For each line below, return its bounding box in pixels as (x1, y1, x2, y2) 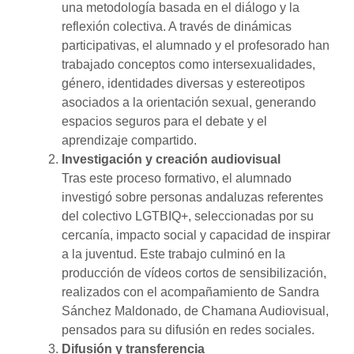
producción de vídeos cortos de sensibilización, (62, 266, 326, 280)
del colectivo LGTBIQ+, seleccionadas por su (62, 209, 314, 223)
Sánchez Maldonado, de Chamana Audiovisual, (62, 304, 329, 318)
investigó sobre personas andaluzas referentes (62, 190, 323, 204)
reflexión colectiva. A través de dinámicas (62, 20, 292, 33)
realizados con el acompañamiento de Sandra (62, 285, 319, 299)
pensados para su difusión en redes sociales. (62, 323, 314, 337)
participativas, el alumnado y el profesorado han (62, 39, 330, 52)
